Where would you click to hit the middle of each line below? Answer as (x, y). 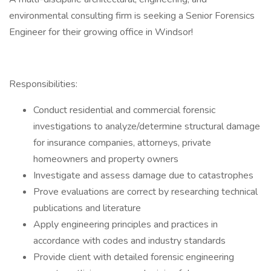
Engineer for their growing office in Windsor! (101, 32)
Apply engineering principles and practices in (126, 224)
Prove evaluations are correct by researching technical (145, 192)
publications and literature (87, 208)
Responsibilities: (43, 84)
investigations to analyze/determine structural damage (147, 126)
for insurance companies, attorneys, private (122, 143)
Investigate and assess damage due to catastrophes (143, 175)
